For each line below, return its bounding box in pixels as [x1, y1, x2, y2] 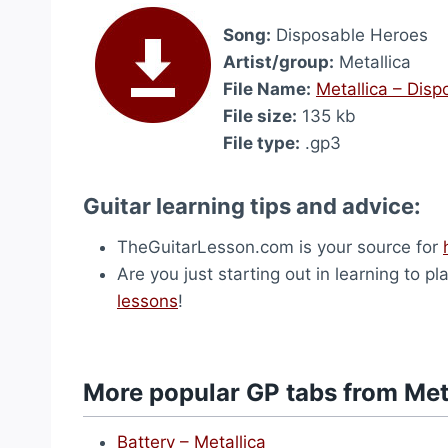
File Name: [223, 79, 311, 99]
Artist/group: [223, 52, 334, 72]
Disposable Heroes [271, 25, 428, 45]
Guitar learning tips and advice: [83, 193, 421, 219]
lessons [117, 291, 178, 311]
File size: [223, 106, 297, 126]
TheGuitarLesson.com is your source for [117, 237, 443, 257]
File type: [223, 133, 300, 153]
